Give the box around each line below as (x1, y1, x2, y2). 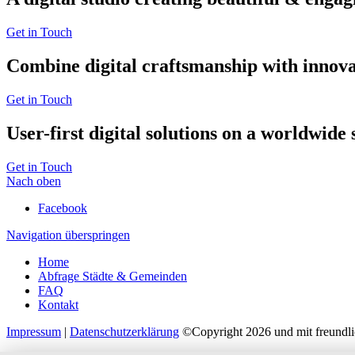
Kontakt (38, 297, 78, 311)
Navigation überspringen (6, 227, 130, 242)
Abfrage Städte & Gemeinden (38, 269, 187, 283)
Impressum (6, 324, 61, 338)
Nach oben (6, 174, 61, 188)
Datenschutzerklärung (70, 324, 179, 338)
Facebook (38, 200, 87, 215)
